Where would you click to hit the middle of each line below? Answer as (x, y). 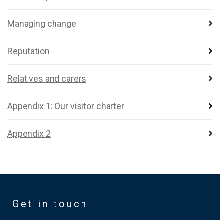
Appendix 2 (29, 133)
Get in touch (50, 204)
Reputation (28, 51)
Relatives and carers (47, 78)
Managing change (42, 23)
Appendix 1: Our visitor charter (66, 106)
